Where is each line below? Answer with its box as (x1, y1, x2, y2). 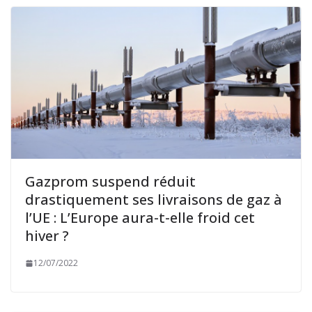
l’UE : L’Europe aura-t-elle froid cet (25, 208, 255, 228)
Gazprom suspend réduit (25, 172, 196, 192)
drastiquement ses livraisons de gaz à (25, 190, 282, 210)
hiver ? (25, 226, 69, 246)
